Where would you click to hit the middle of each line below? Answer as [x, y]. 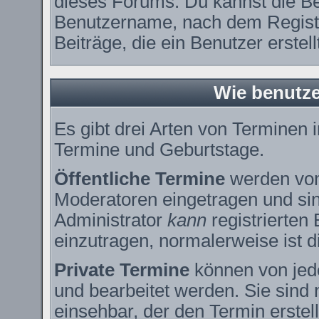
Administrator [110, 220]
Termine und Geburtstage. [159, 150]
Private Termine [121, 270]
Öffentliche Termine [139, 179]
